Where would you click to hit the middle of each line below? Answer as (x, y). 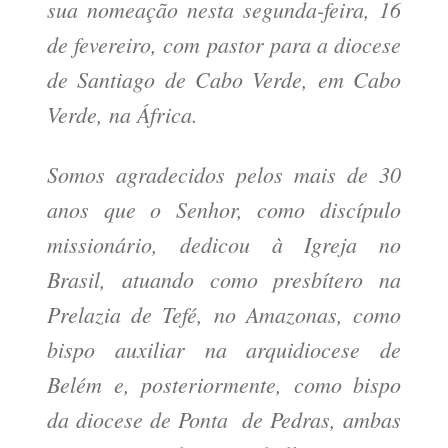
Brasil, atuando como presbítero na (224, 279)
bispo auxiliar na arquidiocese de (224, 349)
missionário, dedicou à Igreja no (224, 244)
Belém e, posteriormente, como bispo (224, 384)
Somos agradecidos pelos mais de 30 (224, 174)
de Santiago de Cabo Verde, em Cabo (224, 79)
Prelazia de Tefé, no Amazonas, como (224, 314)
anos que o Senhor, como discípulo (224, 209)
